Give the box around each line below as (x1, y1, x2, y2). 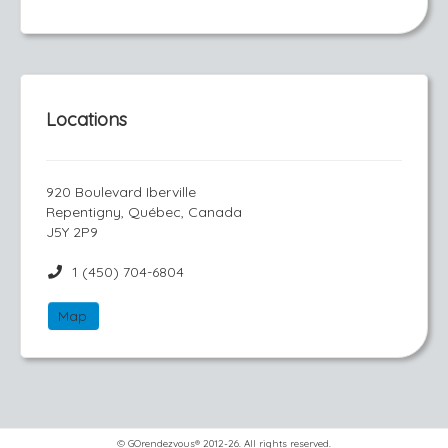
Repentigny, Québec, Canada (46, 203, 242, 221)
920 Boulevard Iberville (46, 183, 196, 201)
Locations (46, 108, 127, 131)
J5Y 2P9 (46, 223, 98, 241)
